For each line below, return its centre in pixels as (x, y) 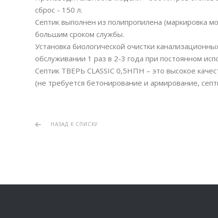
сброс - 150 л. (60, 10)
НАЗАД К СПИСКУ (74, 124)
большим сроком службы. (80, 34)
